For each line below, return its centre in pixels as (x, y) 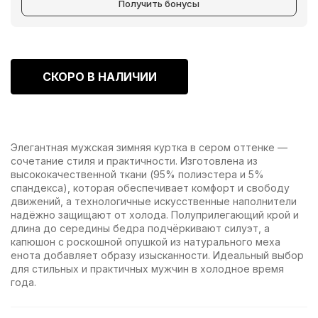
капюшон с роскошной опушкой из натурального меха (146, 241)
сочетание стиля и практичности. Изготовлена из (134, 160)
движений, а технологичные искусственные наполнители (154, 201)
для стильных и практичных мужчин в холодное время (147, 268)
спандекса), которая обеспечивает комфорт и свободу (150, 187)
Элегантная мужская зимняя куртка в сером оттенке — (149, 147)
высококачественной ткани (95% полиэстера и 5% (137, 174)
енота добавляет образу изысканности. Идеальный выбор (157, 255)
